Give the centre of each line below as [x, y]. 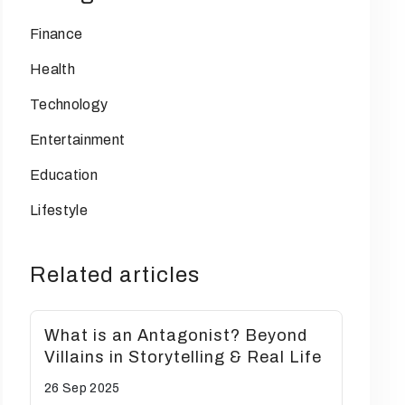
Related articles [115, 275]
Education [64, 175]
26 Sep [67, 388]
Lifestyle [59, 210]
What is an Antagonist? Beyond [176, 335]
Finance [57, 34]
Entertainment [78, 140]
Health [52, 69]
